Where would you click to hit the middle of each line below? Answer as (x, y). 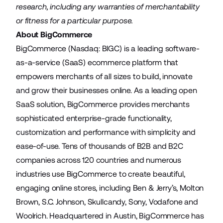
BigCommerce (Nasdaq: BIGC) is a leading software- (108, 49)
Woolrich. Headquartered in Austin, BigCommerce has (110, 216)
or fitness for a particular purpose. (75, 21)
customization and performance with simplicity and (106, 132)
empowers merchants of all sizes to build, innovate (104, 76)
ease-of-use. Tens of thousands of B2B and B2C (100, 146)
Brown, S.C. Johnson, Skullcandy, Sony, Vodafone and (107, 202)
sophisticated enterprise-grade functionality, (94, 118)
